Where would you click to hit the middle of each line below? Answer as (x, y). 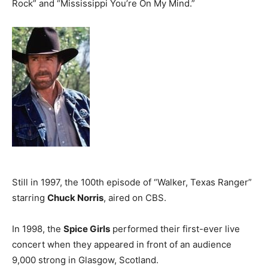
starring (30, 197)
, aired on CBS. (135, 197)
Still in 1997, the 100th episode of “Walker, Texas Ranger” (132, 182)
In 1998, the (38, 229)
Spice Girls (87, 229)
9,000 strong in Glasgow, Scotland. (85, 260)
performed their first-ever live (175, 229)
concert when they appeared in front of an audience (122, 244)
